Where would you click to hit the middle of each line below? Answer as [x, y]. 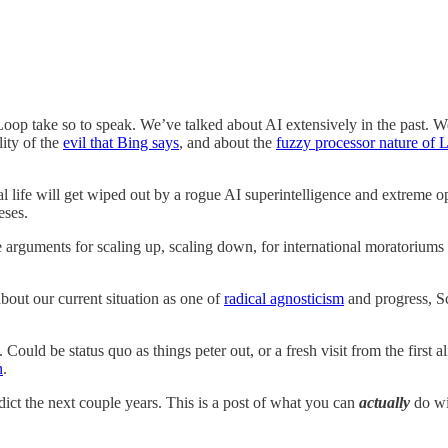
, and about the [227, 142]
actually [384, 402]
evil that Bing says [121, 142]
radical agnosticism [284, 298]
